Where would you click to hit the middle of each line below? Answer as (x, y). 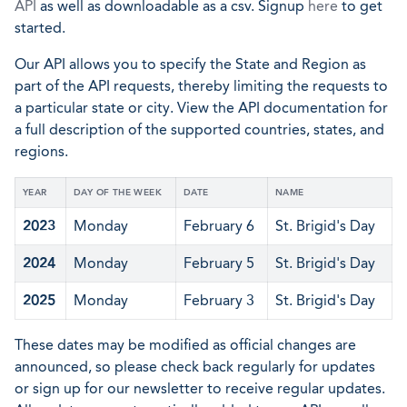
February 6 (219, 226)
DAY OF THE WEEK (118, 193)
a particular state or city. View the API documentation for (201, 108)
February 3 (219, 300)
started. (40, 28)
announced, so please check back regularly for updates (195, 367)
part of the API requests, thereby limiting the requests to (201, 86)
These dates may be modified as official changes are (185, 345)
